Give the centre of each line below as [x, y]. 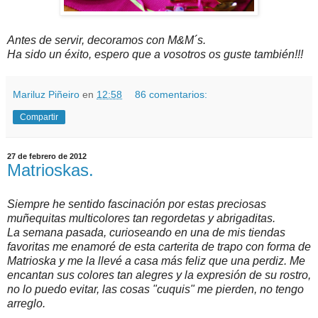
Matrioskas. [50, 170]
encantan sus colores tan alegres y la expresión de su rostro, [159, 275]
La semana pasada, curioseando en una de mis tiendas [146, 233]
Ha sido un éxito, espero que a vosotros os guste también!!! [155, 55]
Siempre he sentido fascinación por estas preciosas [137, 204]
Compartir [39, 117]
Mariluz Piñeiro [46, 95]
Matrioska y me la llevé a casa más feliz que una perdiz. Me [156, 261]
